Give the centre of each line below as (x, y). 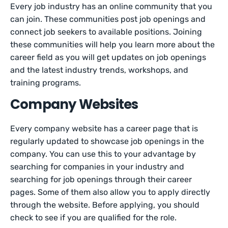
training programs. (46, 83)
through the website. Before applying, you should (105, 205)
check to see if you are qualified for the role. (94, 218)
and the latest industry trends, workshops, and (99, 70)
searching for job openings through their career (101, 180)
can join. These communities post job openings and (108, 19)
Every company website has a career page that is (104, 129)
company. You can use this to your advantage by (103, 154)
